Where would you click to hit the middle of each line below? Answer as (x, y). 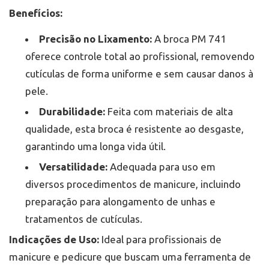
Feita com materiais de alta (169, 112)
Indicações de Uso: (54, 240)
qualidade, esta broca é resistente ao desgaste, (134, 129)
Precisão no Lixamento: (95, 39)
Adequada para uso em (162, 167)
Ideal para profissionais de (160, 240)
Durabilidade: (72, 112)
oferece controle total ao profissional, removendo (140, 56)
